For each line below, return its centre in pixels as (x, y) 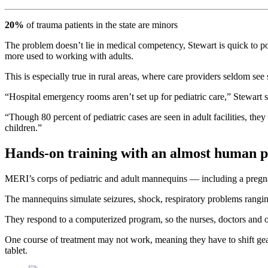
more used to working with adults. (69, 56)
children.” (23, 128)
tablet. (16, 251)
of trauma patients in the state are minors (101, 25)
